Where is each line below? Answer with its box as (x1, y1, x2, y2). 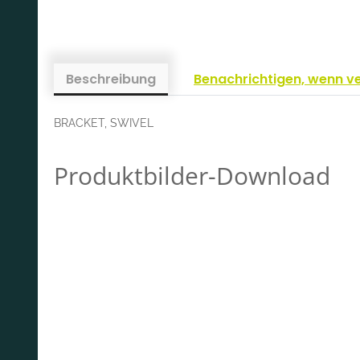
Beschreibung (66, 69, 156, 88)
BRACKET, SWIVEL (54, 116, 153, 129)
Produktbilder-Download (54, 158, 330, 192)
